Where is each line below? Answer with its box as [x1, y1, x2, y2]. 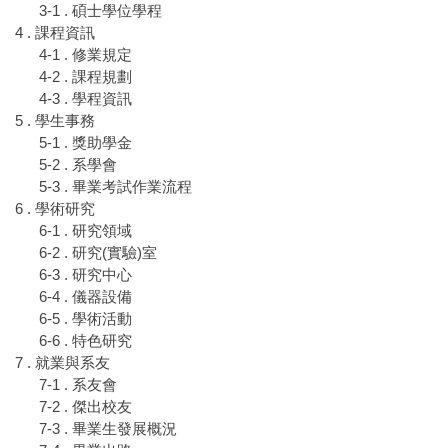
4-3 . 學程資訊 [39, 90, 132, 108]
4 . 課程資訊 [15, 24, 95, 42]
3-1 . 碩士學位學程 [39, 2, 162, 20]
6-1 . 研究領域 [39, 222, 132, 240]
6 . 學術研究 [15, 200, 95, 218]
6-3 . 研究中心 [39, 266, 132, 284]
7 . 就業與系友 [15, 354, 110, 372]
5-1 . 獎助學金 [39, 134, 132, 152]
